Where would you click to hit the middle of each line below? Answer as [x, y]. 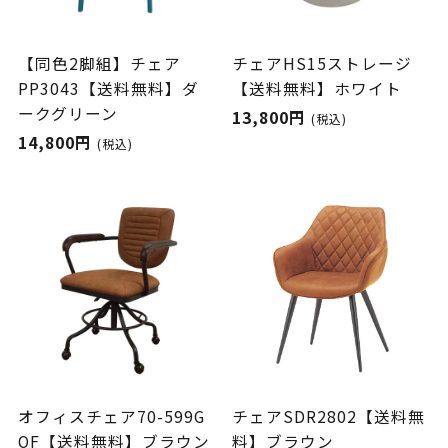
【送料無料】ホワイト [317, 88]
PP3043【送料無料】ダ [108, 88]
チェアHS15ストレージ [322, 63]
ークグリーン [67, 113]
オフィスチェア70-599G [111, 417]
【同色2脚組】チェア [99, 63]
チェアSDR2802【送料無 [329, 417]
